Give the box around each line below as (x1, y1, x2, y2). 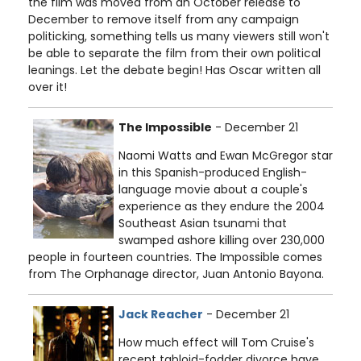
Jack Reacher (118, 306, 203, 323)
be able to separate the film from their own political (28, 45, 321, 62)
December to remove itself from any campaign (28, 11, 299, 28)
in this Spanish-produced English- (118, 164, 307, 181)
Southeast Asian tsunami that (118, 215, 287, 232)
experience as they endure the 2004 (118, 198, 325, 215)
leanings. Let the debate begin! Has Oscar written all (28, 62, 321, 79)
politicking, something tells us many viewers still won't (28, 28, 330, 45)
